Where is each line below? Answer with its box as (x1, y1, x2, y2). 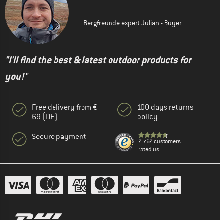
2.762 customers (138, 137, 181, 146)
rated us (138, 145, 159, 154)
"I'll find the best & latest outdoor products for (5, 54, 191, 67)
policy (137, 112, 158, 122)
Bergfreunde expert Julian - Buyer (83, 18, 182, 27)
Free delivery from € (32, 102, 97, 112)
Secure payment (32, 132, 86, 142)
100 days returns (137, 102, 193, 112)
